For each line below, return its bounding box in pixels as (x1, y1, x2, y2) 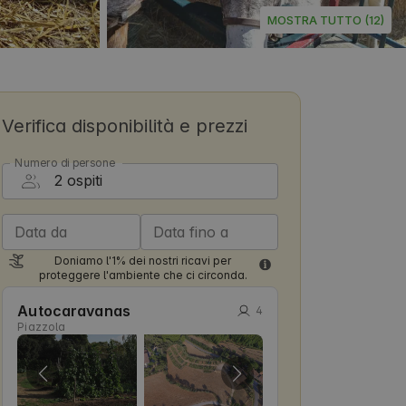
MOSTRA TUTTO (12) (267, 12, 384, 27)
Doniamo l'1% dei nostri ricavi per (54, 253, 232, 267)
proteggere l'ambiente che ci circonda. (38, 267, 247, 282)
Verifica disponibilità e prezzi (2, 114, 248, 137)
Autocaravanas (17, 301, 130, 320)
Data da (14, 222, 68, 241)
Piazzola (17, 319, 66, 333)
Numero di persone (14, 155, 116, 169)
